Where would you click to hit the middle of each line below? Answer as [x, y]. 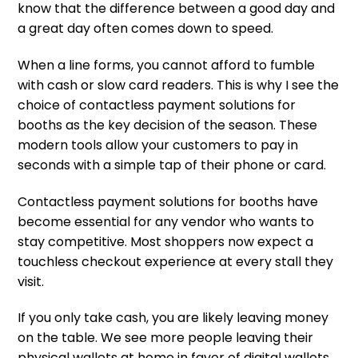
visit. [32, 281]
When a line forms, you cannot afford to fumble [166, 65]
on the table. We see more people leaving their [165, 338]
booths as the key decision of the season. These [167, 125]
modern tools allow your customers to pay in [158, 145]
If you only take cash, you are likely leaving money [173, 318]
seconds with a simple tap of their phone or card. [172, 165]
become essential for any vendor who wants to [166, 221]
